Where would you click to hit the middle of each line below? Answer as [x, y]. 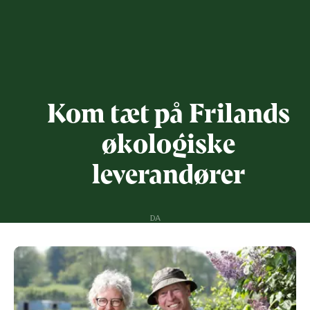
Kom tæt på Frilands [169, 112]
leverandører [168, 173]
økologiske [169, 143]
